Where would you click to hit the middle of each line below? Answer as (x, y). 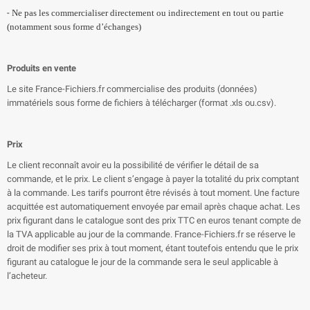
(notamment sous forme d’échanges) (74, 27)
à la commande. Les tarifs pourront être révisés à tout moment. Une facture (153, 193)
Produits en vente (42, 68)
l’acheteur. (27, 276)
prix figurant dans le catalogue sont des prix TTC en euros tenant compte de (154, 220)
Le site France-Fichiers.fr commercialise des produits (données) (132, 89)
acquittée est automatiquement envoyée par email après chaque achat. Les (154, 207)
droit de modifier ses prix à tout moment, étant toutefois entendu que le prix (153, 248)
